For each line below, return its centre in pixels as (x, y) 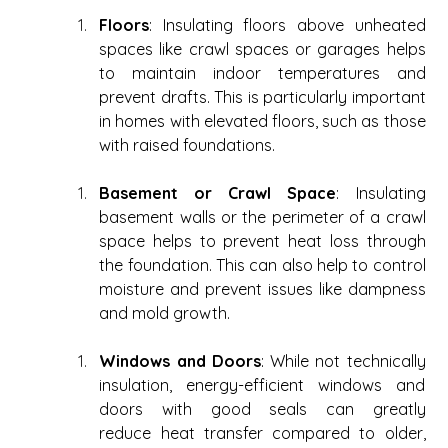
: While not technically (343, 361)
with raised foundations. (189, 145)
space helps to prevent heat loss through (262, 241)
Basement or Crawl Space (218, 193)
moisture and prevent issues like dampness (262, 289)
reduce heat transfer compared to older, (262, 433)
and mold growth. (167, 313)
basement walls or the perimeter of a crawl (262, 217)
